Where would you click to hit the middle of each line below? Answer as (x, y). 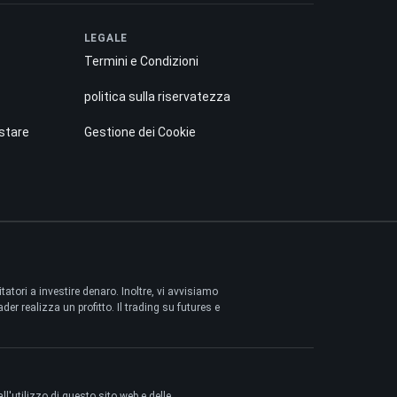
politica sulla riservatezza (157, 97)
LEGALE (106, 39)
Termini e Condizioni (141, 62)
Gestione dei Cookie (140, 132)
